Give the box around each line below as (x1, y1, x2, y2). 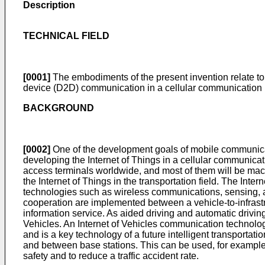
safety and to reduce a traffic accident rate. (23, 251, 199, 261)
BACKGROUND (23, 103, 94, 113)
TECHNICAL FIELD (23, 31, 109, 41)
